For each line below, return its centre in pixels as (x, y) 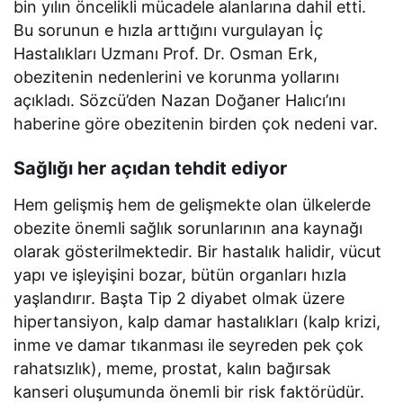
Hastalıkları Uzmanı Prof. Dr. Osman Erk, (166, 53)
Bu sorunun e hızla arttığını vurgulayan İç (169, 30)
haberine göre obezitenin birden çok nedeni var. (196, 123)
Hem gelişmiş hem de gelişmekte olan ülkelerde (193, 204)
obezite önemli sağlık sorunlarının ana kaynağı (188, 228)
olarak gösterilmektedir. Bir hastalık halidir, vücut (198, 251)
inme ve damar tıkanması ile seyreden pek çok (189, 345)
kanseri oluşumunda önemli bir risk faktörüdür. (189, 391)
